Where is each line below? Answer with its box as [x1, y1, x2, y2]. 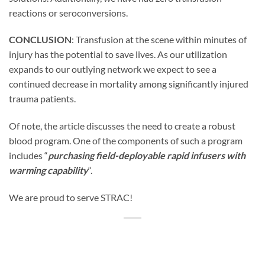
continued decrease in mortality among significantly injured [9, 78, 248, 90]
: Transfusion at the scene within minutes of [72, 34, 247, 46]
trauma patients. [9, 93, 76, 105]
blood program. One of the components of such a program [9, 135, 243, 147]
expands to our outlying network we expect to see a [9, 63, 216, 75]
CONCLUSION [9, 34, 72, 46]
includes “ [9, 150, 48, 161]
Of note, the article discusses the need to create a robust [9, 120, 235, 132]
